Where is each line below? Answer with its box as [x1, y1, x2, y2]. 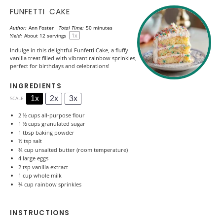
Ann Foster [29, 25, 54, 31]
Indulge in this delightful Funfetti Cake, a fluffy [10, 46, 128, 54]
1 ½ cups [18, 120, 40, 127]
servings [45, 33, 68, 39]
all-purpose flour [39, 111, 85, 119]
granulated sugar [39, 120, 85, 127]
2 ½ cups [18, 111, 40, 119]
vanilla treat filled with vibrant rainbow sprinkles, [10, 54, 137, 62]
